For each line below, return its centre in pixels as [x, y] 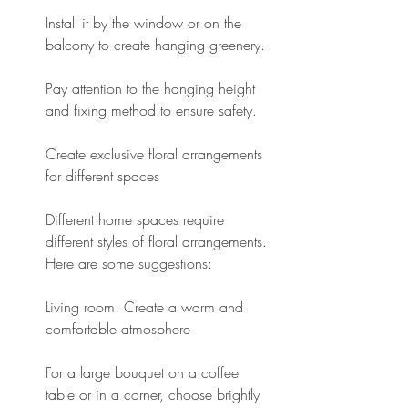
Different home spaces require [137, 219]
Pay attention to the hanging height [153, 88]
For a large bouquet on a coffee [144, 372]
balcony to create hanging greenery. [155, 44]
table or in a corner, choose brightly [155, 394]
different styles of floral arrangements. [158, 241]
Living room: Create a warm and [147, 306]
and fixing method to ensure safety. [151, 110]
